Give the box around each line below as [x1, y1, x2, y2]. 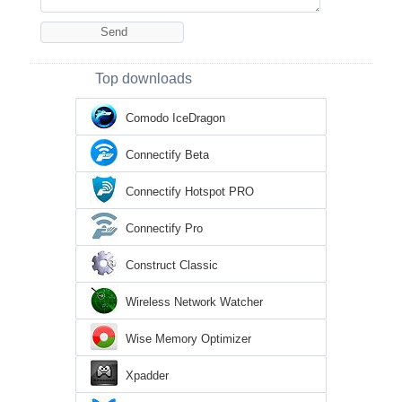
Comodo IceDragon [126, 111, 225, 126]
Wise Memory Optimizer [126, 332, 251, 346]
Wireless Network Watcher [126, 295, 263, 310]
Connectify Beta [126, 148, 209, 162]
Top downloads [95, 71, 192, 87]
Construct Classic [126, 258, 218, 273]
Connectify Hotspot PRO [126, 185, 254, 199]
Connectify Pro [126, 222, 203, 236]
